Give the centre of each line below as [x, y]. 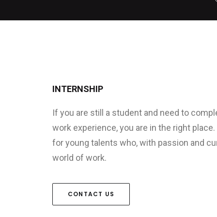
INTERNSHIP [78, 89]
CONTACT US [91, 194]
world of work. [79, 158]
